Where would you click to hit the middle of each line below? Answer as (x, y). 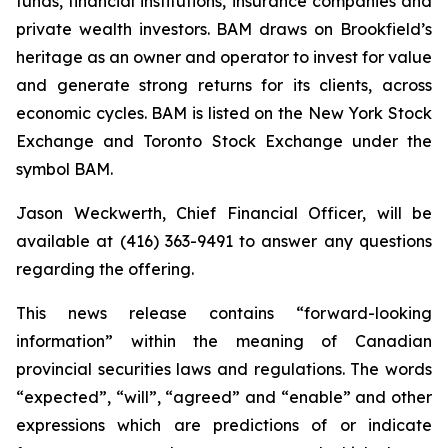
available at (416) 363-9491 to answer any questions (224, 241)
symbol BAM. (64, 169)
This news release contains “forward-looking (224, 313)
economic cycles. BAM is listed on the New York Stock (224, 113)
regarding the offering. (105, 269)
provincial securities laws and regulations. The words (224, 369)
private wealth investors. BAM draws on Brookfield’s (224, 29)
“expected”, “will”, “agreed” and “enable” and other (224, 397)
